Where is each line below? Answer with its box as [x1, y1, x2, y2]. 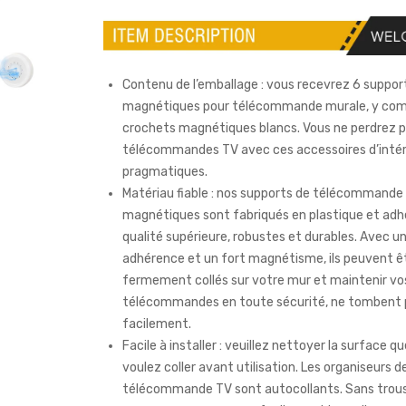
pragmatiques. [122, 164, 208, 180]
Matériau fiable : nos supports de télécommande [122, 186, 403, 202]
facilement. [122, 316, 191, 333]
